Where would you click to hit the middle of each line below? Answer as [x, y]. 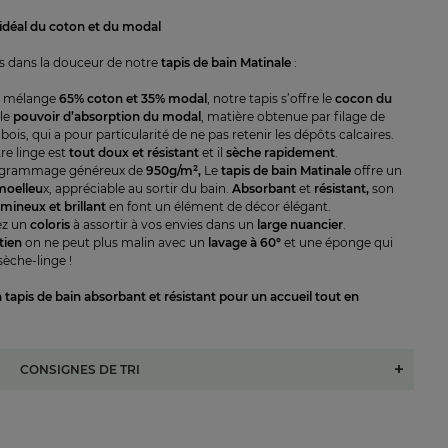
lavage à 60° [245, 242]
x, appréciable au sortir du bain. [138, 188]
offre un [377, 170]
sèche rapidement [279, 152]
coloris [50, 224]
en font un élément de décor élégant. [220, 206]
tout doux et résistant [136, 152]
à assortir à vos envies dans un [164, 224]
